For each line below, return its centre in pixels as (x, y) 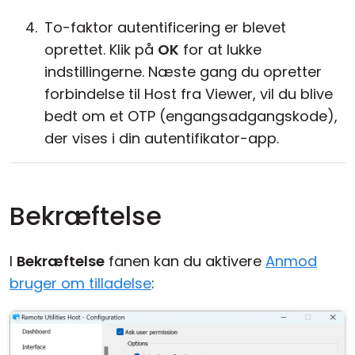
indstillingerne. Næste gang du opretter (183, 72)
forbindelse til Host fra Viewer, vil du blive (189, 94)
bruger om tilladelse (80, 283)
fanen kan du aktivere (185, 261)
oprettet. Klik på (101, 50)
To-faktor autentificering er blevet (165, 27)
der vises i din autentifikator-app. (162, 138)
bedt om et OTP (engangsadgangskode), (191, 116)
